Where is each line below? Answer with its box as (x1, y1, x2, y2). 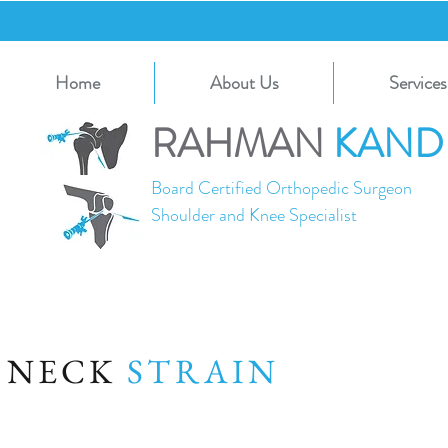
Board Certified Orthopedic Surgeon (151, 175, 412, 201)
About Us (209, 70, 279, 96)
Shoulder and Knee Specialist (151, 202, 357, 228)
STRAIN (127, 349, 302, 393)
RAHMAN (151, 115, 333, 172)
